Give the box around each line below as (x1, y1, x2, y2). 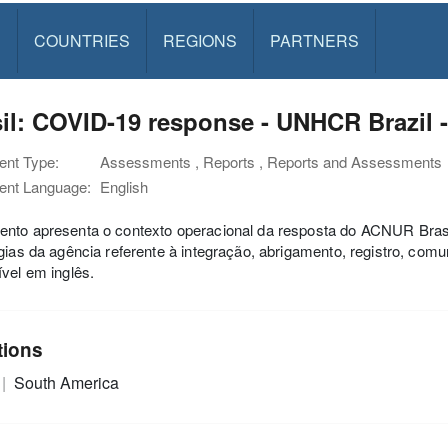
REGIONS (162, 29, 237, 52)
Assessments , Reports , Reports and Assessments (100, 151, 442, 172)
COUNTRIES (33, 29, 130, 52)
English (100, 176, 148, 197)
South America (13, 370, 119, 394)
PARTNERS (269, 29, 359, 52)
